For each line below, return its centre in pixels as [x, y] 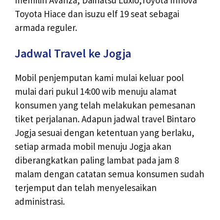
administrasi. [40, 202]
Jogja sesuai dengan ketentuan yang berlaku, [105, 133]
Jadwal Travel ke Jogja [73, 54]
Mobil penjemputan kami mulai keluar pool [99, 78]
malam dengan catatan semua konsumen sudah [110, 174]
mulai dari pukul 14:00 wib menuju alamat [96, 92]
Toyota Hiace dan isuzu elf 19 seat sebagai [97, 14]
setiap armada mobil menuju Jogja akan [93, 147]
